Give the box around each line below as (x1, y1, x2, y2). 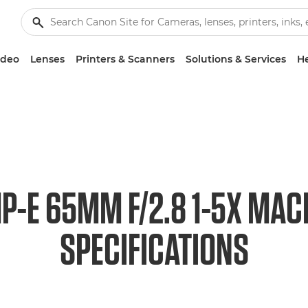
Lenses (30, 53, 65, 65)
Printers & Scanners (76, 53, 175, 65)
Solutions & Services (186, 53, 286, 65)
